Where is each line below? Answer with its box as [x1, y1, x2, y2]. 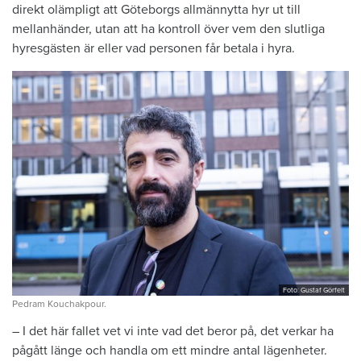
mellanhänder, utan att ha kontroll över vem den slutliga [12, 21, 325, 38]
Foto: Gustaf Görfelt [283, 285, 345, 295]
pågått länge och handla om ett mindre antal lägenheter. [12, 342, 327, 359]
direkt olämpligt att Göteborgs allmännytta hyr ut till [12, 2, 301, 19]
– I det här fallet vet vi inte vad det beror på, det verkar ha [12, 322, 334, 339]
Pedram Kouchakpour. [12, 297, 106, 309]
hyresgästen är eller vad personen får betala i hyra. [12, 40, 295, 57]
